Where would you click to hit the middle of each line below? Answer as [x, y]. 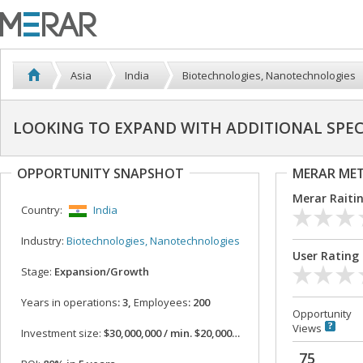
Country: [42, 210]
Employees [161, 303]
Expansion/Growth [100, 272]
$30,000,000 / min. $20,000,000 [167, 333]
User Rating [326, 256]
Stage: [36, 272]
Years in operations [69, 303]
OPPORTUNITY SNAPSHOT [100, 173]
